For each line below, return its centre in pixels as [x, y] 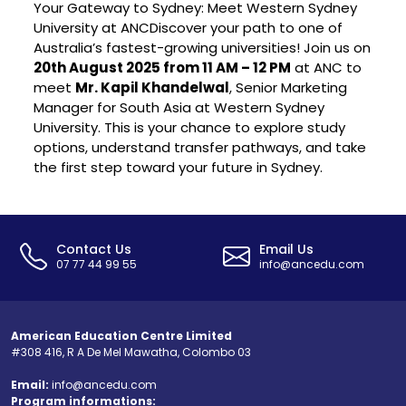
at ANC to [326, 67]
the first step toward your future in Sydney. [178, 167]
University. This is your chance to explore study [189, 127]
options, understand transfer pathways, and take [200, 147]
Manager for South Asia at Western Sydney [179, 107]
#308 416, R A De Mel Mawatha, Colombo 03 [131, 352]
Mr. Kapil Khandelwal [152, 87]
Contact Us [94, 249]
